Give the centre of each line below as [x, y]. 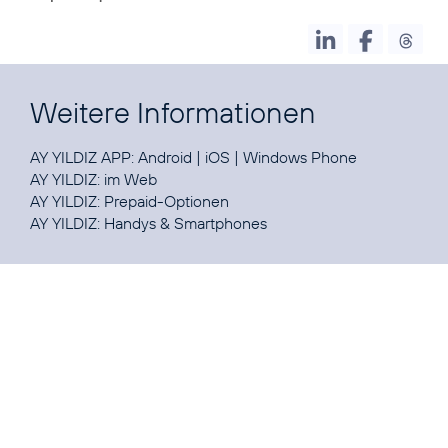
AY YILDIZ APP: [84, 157]
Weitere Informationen [173, 113]
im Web [130, 179]
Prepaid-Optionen [166, 201]
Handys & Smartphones [185, 223]
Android [165, 157]
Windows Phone [300, 157]
